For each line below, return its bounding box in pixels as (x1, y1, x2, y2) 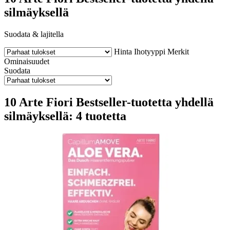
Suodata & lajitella (4, 29, 64, 39)
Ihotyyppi (134, 47, 165, 56)
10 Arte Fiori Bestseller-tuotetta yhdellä (4, 95, 214, 109)
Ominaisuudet (4, 56, 49, 66)
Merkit (167, 47, 189, 56)
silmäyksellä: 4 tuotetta (4, 109, 126, 123)
